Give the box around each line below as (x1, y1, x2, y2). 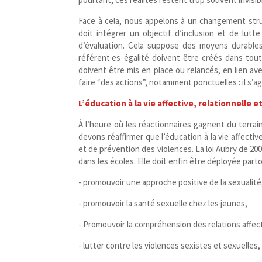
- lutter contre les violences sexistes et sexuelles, (78, 240, 261, 251)
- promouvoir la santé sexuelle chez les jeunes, (78, 198, 250, 209)
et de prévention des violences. (78, 143, 195, 155)
